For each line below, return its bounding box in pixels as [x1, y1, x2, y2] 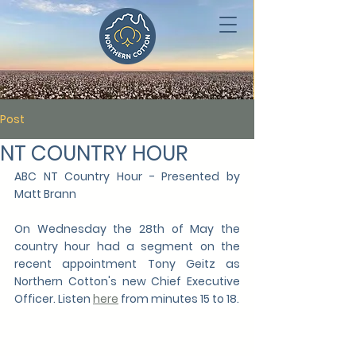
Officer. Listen [14, 291, 93, 307]
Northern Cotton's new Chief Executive [14, 273, 240, 289]
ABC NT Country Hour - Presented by [14, 168, 240, 184]
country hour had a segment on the [14, 238, 240, 254]
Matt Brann [14, 186, 79, 202]
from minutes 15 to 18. [118, 291, 239, 307]
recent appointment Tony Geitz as [14, 256, 240, 272]
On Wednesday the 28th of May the [14, 221, 240, 237]
